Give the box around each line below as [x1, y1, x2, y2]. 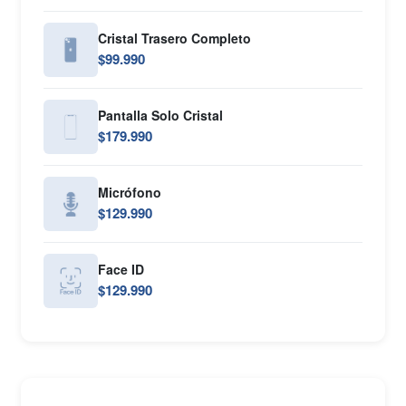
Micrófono [97, 183, 161, 202]
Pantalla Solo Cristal [97, 106, 223, 125]
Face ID [97, 260, 144, 279]
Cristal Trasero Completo [97, 29, 251, 48]
